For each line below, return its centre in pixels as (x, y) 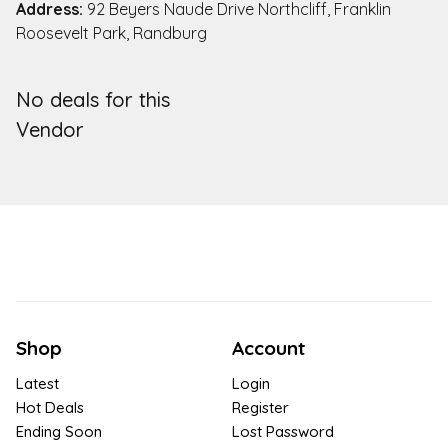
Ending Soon (59, 431)
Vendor (50, 129)
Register (260, 407)
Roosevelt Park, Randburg (111, 32)
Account (268, 347)
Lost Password (283, 431)
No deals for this (93, 99)
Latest (37, 383)
